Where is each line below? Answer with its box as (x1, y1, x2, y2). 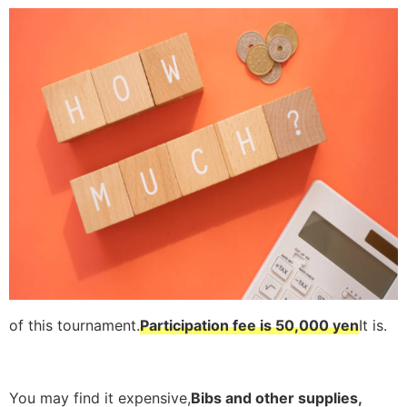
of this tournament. (9, 315, 140, 334)
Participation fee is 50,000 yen (140, 315, 359, 334)
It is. (359, 315, 387, 334)
